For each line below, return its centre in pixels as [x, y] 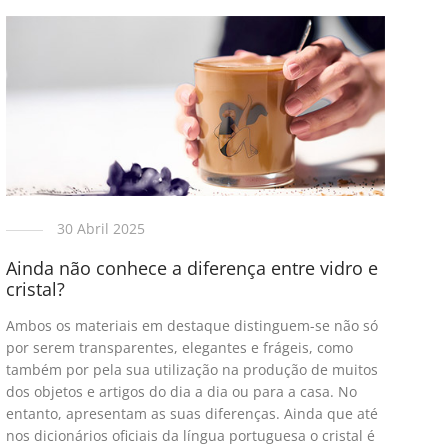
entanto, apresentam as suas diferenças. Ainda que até [191, 414]
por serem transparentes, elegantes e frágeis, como [179, 348]
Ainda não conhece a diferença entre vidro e [191, 268]
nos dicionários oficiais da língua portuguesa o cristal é [190, 436]
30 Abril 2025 [100, 229]
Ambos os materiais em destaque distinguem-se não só [191, 326]
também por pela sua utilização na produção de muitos [191, 370]
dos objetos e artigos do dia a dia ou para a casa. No [181, 392]
